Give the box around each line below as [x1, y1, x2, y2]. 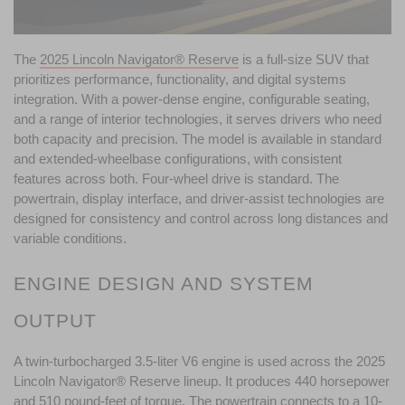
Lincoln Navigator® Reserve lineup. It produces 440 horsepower [14, 373, 390, 389]
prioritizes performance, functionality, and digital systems [14, 71, 346, 87]
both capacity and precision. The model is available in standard [14, 131, 381, 146]
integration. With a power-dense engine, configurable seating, [14, 91, 370, 107]
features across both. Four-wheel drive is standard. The [14, 171, 339, 186]
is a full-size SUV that [239, 52, 369, 67]
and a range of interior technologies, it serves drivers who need [14, 111, 381, 127]
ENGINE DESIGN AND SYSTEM [14, 272, 314, 295]
